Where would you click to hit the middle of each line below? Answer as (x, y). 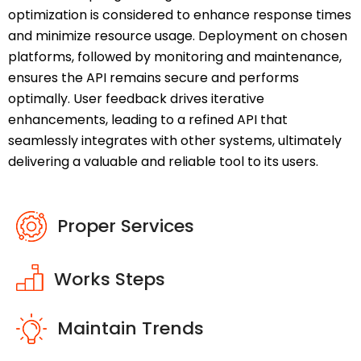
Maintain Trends (131, 329)
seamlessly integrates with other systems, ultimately (175, 141)
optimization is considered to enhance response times (180, 15)
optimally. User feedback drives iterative (136, 99)
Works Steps (110, 280)
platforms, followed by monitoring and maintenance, (175, 57)
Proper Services (126, 226)
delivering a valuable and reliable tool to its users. (163, 162)
